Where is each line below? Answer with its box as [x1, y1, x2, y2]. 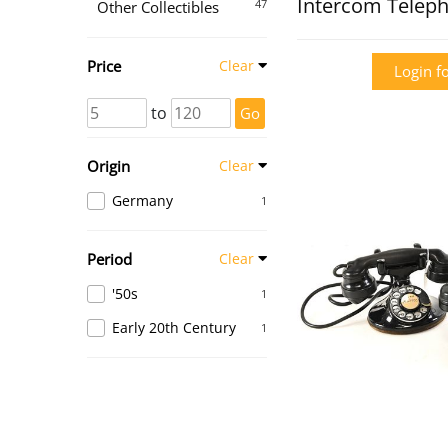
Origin [87, 156, 130, 176]
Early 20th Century [112, 318, 236, 337]
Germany [112, 191, 173, 210]
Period [87, 249, 132, 269]
